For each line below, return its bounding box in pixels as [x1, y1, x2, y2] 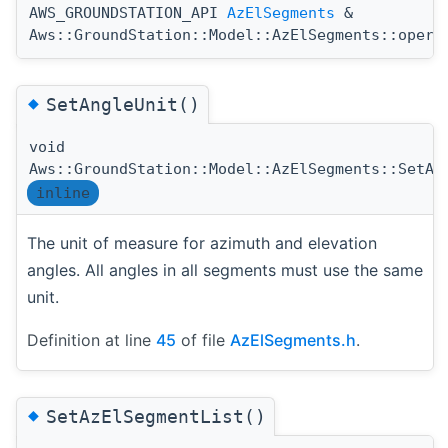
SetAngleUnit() [46, 94, 200, 116]
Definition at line [27, 330, 156, 351]
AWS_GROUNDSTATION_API [29, 4, 227, 23]
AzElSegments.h [230, 330, 356, 351]
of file [176, 330, 230, 351]
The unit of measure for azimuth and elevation [27, 233, 377, 254]
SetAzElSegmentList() [46, 406, 266, 428]
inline [36, 184, 90, 203]
